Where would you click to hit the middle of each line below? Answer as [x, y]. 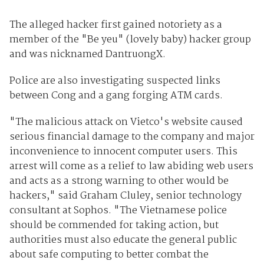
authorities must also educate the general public [123, 240]
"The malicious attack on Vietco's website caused [126, 122]
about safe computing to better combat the [109, 255]
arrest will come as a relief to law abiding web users [131, 166]
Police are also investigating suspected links [115, 81]
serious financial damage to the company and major [132, 137]
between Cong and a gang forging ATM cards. [116, 95]
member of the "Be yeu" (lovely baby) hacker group [130, 39]
